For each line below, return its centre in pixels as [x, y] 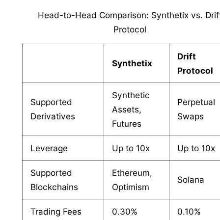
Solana [191, 179]
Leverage [49, 148]
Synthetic [131, 95]
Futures [127, 123]
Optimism [131, 187]
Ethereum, [132, 172]
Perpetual [196, 102]
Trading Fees [56, 211]
